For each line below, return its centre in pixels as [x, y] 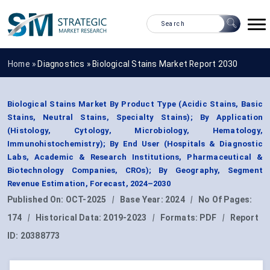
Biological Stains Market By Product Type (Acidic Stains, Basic [135, 104]
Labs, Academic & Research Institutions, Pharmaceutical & [135, 157]
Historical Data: [70, 218]
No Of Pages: [225, 200]
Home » [23, 64]
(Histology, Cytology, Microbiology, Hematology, [135, 131]
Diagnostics [61, 64]
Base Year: [143, 200]
